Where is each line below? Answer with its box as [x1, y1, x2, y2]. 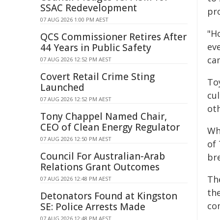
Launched [40, 81, 84, 94]
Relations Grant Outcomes [40, 161, 160, 173]
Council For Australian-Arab [40, 150, 165, 163]
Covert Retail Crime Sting [40, 70, 155, 83]
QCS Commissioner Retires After [40, 30, 187, 43]
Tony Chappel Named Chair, [40, 110, 167, 123]
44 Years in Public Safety [40, 41, 151, 54]
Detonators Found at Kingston [40, 190, 177, 202]
